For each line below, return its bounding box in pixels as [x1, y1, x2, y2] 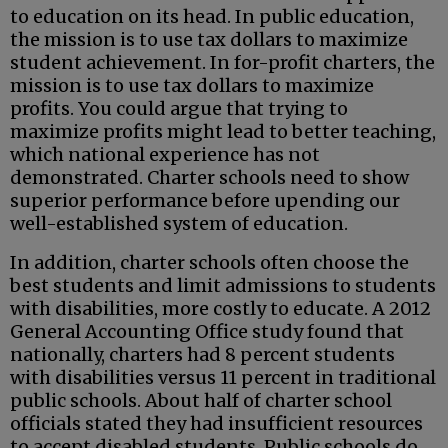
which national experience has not [10, 143, 320, 167]
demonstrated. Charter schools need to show [10, 166, 409, 190]
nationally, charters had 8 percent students [10, 343, 395, 367]
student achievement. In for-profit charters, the [10, 51, 435, 75]
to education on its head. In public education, [10, 5, 414, 29]
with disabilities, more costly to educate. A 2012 [10, 297, 431, 321]
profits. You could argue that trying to [10, 97, 348, 121]
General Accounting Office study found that [10, 320, 404, 344]
